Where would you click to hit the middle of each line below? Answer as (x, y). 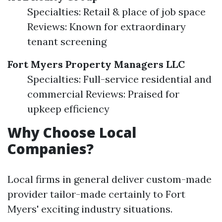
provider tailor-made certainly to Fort (96, 194)
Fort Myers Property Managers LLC (96, 64)
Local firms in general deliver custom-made (110, 179)
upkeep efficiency (68, 109)
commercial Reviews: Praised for (103, 94)
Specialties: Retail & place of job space (116, 12)
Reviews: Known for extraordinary (107, 27)
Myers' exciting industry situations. (90, 209)
